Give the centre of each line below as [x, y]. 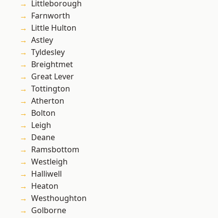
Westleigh [49, 162]
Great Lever [53, 77]
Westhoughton [59, 198]
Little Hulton [54, 28]
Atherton [48, 101]
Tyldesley [48, 52]
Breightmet [52, 64]
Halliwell [46, 174]
